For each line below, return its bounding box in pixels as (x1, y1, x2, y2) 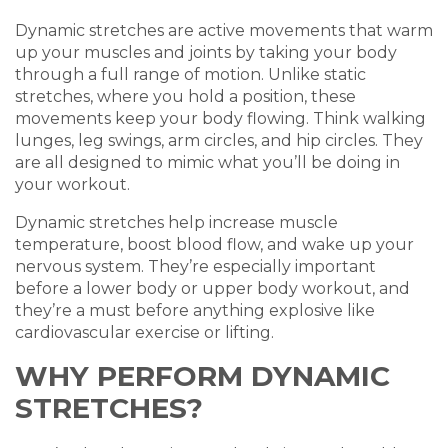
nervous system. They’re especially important (15, 257, 376, 276)
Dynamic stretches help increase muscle (15, 213, 338, 232)
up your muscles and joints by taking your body (15, 43, 397, 62)
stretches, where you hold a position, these (15, 87, 356, 106)
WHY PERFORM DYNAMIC (15, 359, 390, 393)
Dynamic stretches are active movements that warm (15, 21, 433, 40)
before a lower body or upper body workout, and (15, 279, 410, 298)
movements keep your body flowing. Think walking (15, 109, 426, 128)
